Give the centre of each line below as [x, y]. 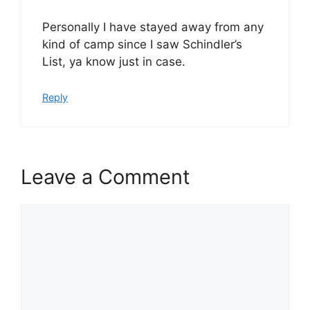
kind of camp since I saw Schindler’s [142, 44]
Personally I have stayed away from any [153, 27]
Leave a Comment [106, 177]
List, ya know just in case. [114, 62]
